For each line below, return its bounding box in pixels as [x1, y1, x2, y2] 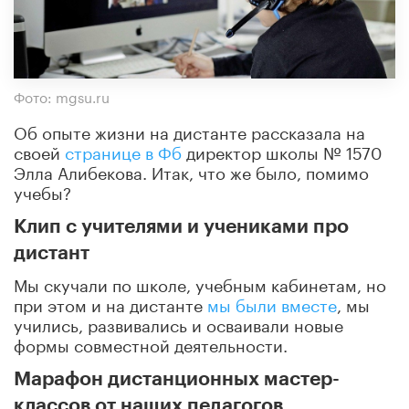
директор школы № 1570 [182, 137, 382, 163]
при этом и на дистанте [14, 289, 207, 316]
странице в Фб [65, 137, 182, 163]
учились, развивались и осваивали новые [14, 309, 343, 336]
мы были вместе [207, 289, 337, 316]
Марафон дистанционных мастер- [14, 369, 340, 389]
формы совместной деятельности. [14, 330, 288, 356]
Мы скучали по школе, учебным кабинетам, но [14, 269, 386, 296]
